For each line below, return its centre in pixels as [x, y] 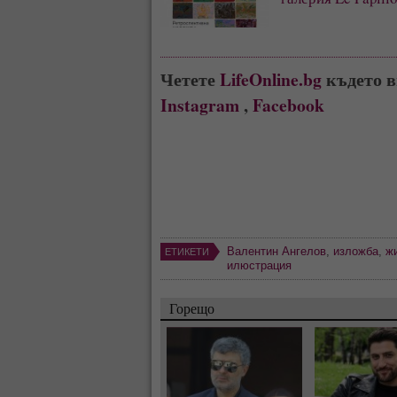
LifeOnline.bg [271, 79]
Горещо [192, 308]
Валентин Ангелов [276, 251]
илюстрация [259, 265]
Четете [190, 79]
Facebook [288, 105]
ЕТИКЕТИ [187, 251]
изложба [356, 251]
